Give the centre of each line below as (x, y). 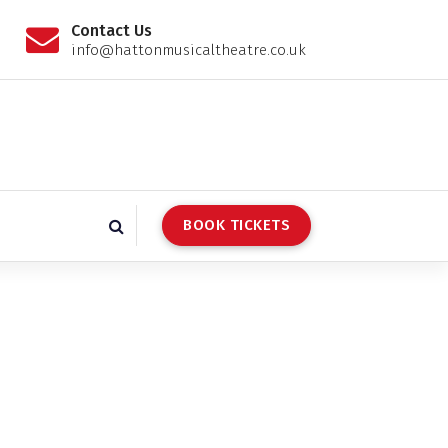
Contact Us (111, 30)
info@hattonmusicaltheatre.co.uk (188, 49)
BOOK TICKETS (236, 225)
